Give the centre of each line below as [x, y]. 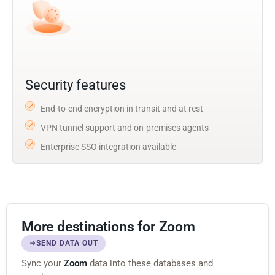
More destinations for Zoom [108, 227]
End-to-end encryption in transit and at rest [122, 108]
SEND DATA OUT [67, 243]
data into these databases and [150, 263]
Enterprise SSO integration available [108, 146]
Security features [76, 85]
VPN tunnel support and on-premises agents [125, 127]
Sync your [43, 263]
